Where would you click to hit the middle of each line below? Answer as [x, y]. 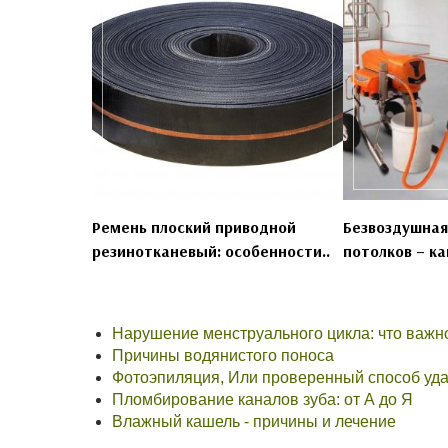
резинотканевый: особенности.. [211, 251]
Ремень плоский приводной [194, 227]
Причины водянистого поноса [223, 356]
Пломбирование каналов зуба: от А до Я [262, 400]
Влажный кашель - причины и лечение [254, 422]
